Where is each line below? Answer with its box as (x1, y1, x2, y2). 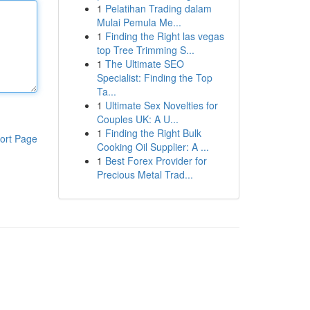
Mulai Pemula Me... (96, 15, 181, 29)
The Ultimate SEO (104, 57, 184, 71)
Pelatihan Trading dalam (104, 1, 212, 15)
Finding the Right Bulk (104, 126, 201, 140)
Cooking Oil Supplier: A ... (96, 140, 209, 154)
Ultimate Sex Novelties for (104, 98, 218, 112)
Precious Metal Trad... (96, 167, 193, 181)
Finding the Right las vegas (104, 29, 224, 43)
